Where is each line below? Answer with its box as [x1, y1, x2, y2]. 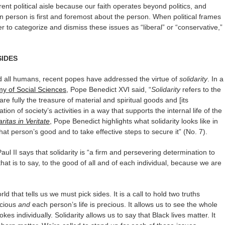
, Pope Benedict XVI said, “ [66, 85, 151, 93]
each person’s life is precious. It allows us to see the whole [30, 200, 217, 208]
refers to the [182, 85, 221, 93]
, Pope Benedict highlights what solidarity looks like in [50, 117, 218, 125]
